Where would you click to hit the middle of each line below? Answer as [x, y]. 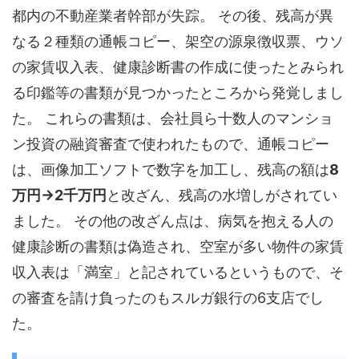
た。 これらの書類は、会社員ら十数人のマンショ [173, 119]
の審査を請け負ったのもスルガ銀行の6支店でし [168, 298]
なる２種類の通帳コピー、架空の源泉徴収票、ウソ [178, 42]
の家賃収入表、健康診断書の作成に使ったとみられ [178, 67]
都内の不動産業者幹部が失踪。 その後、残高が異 [173, 16]
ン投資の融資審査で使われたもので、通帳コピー [171, 144]
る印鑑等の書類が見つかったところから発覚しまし [178, 93]
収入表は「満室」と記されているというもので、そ [178, 272]
